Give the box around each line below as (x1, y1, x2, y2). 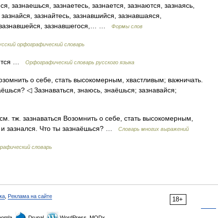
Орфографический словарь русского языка (25, 59, 134, 65)
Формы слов (111, 23, 143, 29)
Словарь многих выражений (118, 126, 189, 132)
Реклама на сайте (8, 193, 52, 199)
